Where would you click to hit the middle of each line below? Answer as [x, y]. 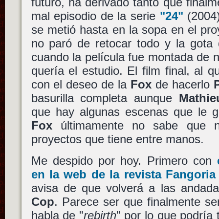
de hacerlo [183, 85]
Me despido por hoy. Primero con [124, 160]
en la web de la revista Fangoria [123, 174]
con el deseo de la [81, 85]
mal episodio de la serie [95, 16]
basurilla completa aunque [105, 98]
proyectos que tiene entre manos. [117, 139]
